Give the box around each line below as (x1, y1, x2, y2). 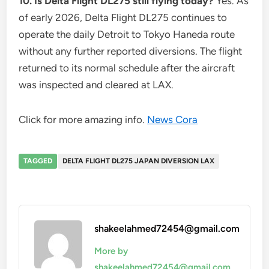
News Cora (147, 113, 198, 125)
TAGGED (23, 157, 53, 165)
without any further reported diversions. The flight (19, 45, 243, 57)
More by (94, 246, 128, 256)
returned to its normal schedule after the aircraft (19, 62, 235, 74)
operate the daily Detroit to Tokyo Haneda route (19, 28, 235, 40)
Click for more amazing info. (19, 113, 148, 125)
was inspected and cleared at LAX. (19, 79, 174, 91)
